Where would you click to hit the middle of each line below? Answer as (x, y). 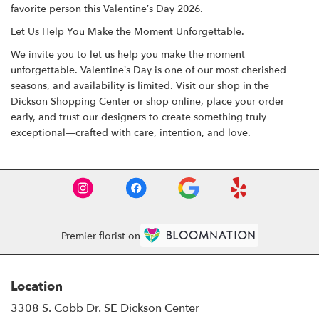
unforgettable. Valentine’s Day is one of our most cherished (148, 70)
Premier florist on (100, 236)
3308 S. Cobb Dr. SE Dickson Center (105, 308)
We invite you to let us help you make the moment (128, 54)
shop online (173, 101)
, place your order (242, 101)
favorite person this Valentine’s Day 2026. (107, 9)
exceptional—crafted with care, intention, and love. (131, 133)
